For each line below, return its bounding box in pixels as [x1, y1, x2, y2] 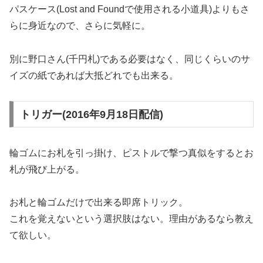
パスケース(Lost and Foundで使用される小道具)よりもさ [9, 4, 249, 15]
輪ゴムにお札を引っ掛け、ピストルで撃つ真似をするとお [9, 147, 254, 158]
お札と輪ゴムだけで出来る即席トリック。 [9, 197, 188, 208]
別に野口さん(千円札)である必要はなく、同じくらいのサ [9, 54, 250, 65]
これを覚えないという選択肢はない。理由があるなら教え [9, 214, 254, 224]
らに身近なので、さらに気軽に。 [9, 21, 150, 31]
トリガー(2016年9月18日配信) [19, 108, 163, 120]
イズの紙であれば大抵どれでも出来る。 [9, 70, 178, 81]
